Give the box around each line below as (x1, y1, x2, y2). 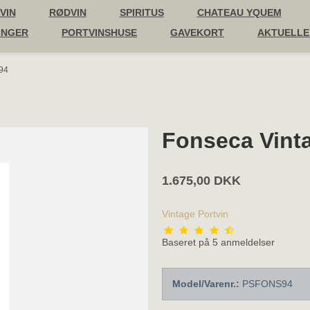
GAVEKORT (170, 27, 224, 38)
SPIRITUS (119, 7, 164, 18)
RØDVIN (48, 7, 86, 18)
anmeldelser (218, 236, 275, 248)
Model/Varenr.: (172, 277, 239, 289)
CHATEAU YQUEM (197, 7, 282, 18)
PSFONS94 (242, 277, 293, 289)
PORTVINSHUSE (62, 27, 137, 38)
